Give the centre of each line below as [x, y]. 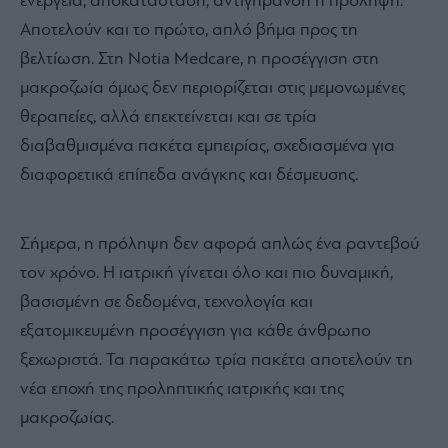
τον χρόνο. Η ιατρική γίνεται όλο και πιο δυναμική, [206, 274]
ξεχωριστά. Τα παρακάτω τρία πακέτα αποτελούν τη [216, 361]
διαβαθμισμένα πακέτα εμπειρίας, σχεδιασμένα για [207, 147]
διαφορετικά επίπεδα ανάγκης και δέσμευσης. [189, 176]
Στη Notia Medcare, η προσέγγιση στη [238, 60]
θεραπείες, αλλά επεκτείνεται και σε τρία [168, 118]
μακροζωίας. [67, 419]
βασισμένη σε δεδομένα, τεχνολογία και [166, 303]
